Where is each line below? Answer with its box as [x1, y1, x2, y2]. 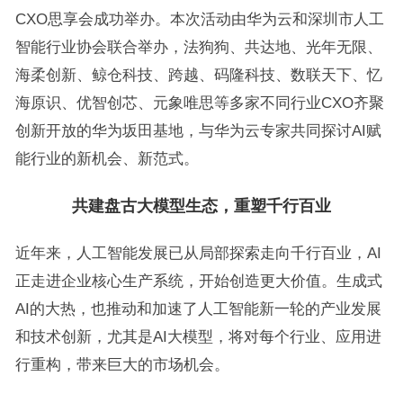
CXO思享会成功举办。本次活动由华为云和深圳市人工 [14, 11, 384, 27]
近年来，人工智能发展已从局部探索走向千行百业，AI [14, 245, 381, 261]
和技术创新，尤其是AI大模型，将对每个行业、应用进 [14, 328, 381, 345]
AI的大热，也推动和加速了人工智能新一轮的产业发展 [14, 300, 381, 317]
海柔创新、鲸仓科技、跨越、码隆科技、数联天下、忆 [14, 67, 382, 83]
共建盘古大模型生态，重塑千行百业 [71, 197, 331, 215]
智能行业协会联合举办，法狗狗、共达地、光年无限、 [14, 39, 382, 55]
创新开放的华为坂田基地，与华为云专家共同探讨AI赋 [14, 122, 381, 139]
